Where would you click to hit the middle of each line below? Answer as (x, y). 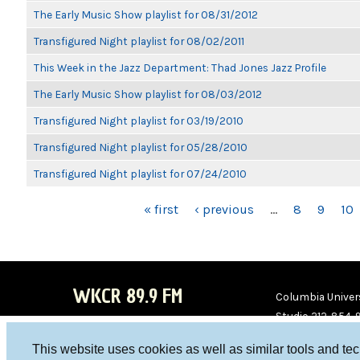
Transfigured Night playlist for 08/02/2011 (139, 41)
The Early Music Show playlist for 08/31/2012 (146, 14)
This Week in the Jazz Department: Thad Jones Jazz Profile (180, 67)
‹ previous (224, 209)
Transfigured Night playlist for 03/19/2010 (139, 121)
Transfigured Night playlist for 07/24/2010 (140, 174)
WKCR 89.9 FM (127, 296)
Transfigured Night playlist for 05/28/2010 (141, 147)
